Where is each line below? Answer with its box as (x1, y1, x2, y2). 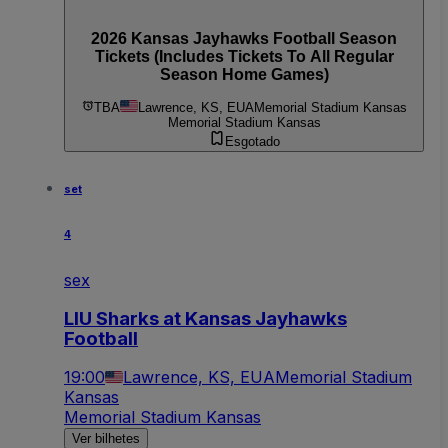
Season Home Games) (159, 66, 329, 84)
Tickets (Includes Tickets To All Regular (94, 48, 394, 66)
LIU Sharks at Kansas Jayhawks (64, 306, 347, 330)
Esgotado (224, 133, 280, 149)
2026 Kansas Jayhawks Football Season (91, 30, 397, 48)
